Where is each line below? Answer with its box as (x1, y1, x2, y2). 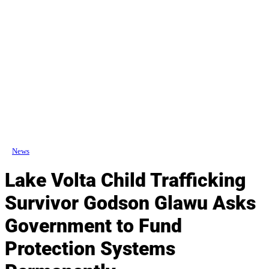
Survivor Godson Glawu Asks (5, 192, 256, 215)
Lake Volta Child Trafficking (5, 169, 246, 192)
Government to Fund (5, 214, 182, 238)
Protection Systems (5, 237, 175, 261)
